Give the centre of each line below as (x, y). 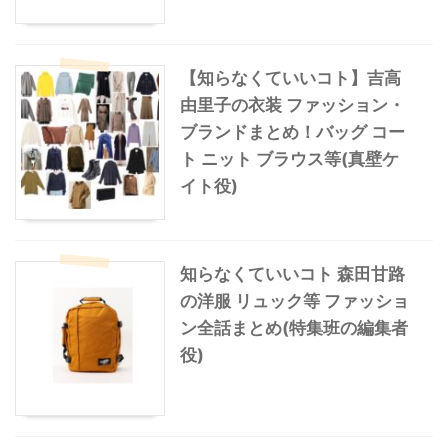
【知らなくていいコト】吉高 (290, 77)
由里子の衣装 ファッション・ (292, 104)
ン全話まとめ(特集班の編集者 (294, 327)
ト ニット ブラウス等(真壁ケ (289, 158)
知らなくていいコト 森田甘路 (292, 273)
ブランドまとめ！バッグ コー (292, 131)
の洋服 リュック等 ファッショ (294, 300)
